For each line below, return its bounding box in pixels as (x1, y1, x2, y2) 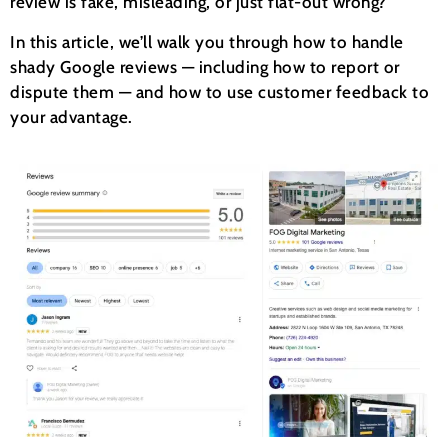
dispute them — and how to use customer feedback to (10, 81, 429, 102)
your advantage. (10, 106, 133, 127)
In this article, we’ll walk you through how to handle (10, 31, 404, 52)
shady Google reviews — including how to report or (10, 56, 400, 77)
